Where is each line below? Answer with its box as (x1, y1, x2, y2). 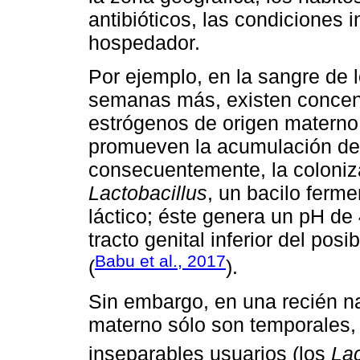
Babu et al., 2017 (95, 252, 226, 271)
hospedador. (88, 31, 200, 55)
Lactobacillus (88, 182, 207, 205)
